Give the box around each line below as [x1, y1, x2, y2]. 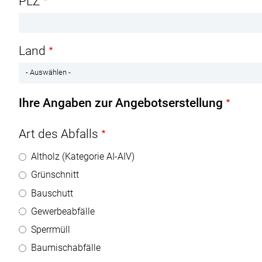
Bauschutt [31, 187, 73, 199]
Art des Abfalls [19, 127, 98, 141]
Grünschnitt [31, 169, 79, 181]
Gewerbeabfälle [31, 205, 95, 217]
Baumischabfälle [31, 242, 101, 254]
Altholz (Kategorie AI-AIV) [31, 151, 135, 163]
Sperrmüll [31, 223, 70, 235]
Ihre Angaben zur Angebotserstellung [19, 96, 223, 110]
